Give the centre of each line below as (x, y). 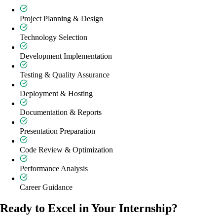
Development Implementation (66, 56)
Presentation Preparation (57, 131)
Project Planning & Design (61, 19)
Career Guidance (46, 187)
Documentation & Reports (61, 112)
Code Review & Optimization (66, 150)
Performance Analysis (54, 169)
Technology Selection (54, 37)
